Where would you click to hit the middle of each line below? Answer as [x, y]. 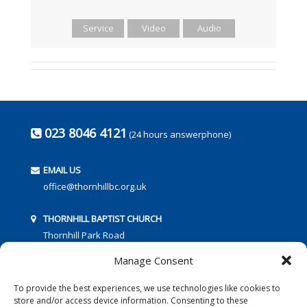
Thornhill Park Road [83, 235]
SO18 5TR [61, 268]
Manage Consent [153, 260]
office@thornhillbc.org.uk [94, 187]
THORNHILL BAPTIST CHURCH [101, 219]
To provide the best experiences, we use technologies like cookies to [147, 288]
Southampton [70, 252]
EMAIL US [61, 170]
